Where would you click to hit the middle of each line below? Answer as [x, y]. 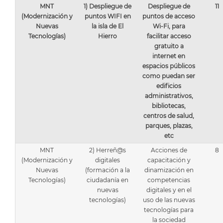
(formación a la [108, 170]
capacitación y [169, 160]
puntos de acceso [169, 16]
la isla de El [108, 26]
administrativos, [169, 96]
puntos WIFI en [108, 16]
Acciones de [169, 150]
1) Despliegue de [108, 6]
